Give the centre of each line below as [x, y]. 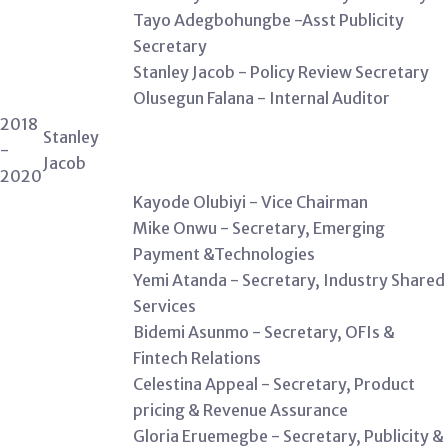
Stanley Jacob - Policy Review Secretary [281, 72]
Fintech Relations [197, 358]
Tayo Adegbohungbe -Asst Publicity [268, 20]
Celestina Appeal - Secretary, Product [274, 384]
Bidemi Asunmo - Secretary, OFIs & [264, 332]
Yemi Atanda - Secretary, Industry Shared [289, 280]
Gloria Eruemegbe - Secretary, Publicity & [288, 436]
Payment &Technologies [224, 254]
